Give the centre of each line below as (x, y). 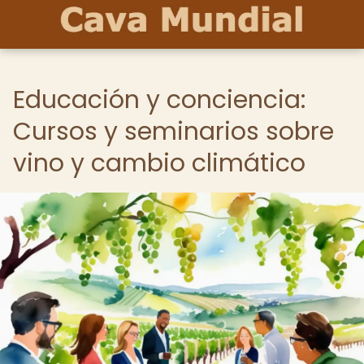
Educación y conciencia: (159, 100)
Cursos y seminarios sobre (173, 132)
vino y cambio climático (159, 163)
